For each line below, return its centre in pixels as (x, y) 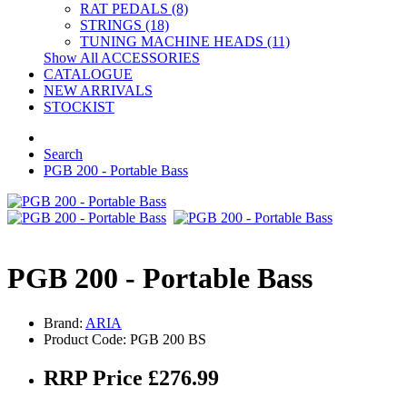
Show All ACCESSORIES (122, 58)
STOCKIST (79, 107)
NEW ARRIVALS (98, 90)
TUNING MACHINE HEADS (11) (185, 41)
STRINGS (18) (124, 25)
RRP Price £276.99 (131, 377)
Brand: (65, 323)
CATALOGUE (88, 74)
